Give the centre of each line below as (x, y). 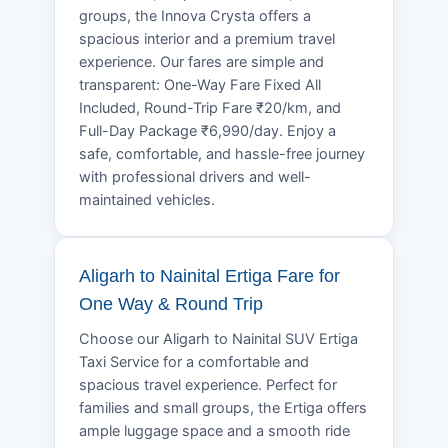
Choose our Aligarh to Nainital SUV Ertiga (218, 338)
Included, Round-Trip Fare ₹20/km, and (210, 107)
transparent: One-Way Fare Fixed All (200, 84)
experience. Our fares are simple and (201, 61)
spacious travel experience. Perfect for (208, 384)
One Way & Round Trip (171, 303)
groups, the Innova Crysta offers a (195, 15)
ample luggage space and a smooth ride (214, 430)
